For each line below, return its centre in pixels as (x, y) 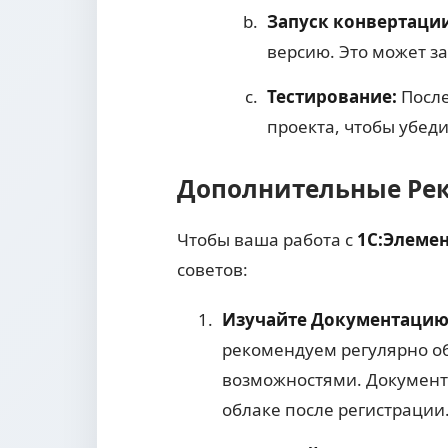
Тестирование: (332, 97)
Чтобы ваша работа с (267, 240)
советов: (212, 270)
